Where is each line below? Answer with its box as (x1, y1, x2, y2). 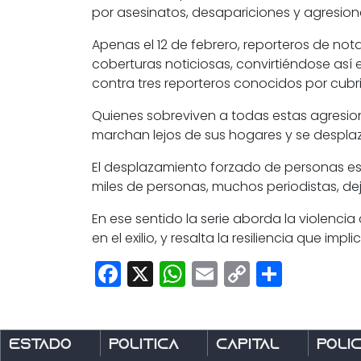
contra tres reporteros (92, 74, 230, 93)
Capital (216, 338, 280, 354)
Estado (9, 338, 72, 354)
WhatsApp (185, 255, 320, 293)
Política (109, 338, 179, 354)
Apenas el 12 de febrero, (92, 35, 243, 55)
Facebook (121, 255, 249, 293)
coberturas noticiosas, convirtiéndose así (92, 55, 355, 74)
